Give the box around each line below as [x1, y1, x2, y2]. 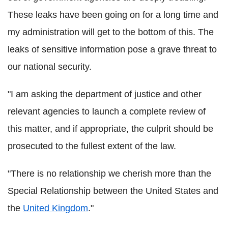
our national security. [8, 62, 92, 72]
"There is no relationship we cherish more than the [8, 168, 211, 179]
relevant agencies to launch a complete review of [8, 106, 206, 117]
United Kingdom [23, 203, 88, 213]
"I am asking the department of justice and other [8, 89, 202, 99]
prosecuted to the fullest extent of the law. [8, 141, 176, 151]
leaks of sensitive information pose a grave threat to [8, 44, 217, 54]
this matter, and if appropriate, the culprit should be [8, 124, 213, 134]
